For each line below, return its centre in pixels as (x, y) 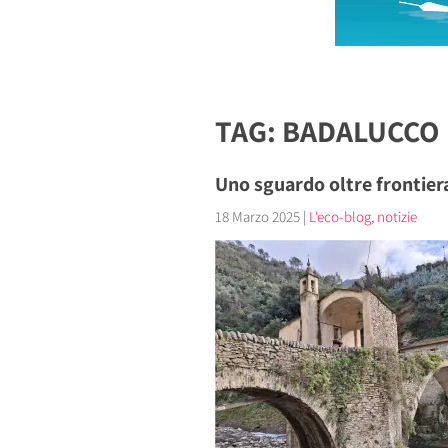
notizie (396, 216)
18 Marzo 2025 (257, 216)
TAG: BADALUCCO (326, 131)
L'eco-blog (339, 216)
